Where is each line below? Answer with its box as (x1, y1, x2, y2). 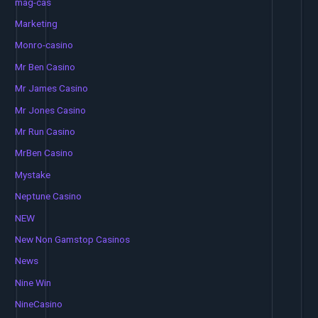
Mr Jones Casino (15, 104, 87, 116)
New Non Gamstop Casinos (15, 234, 131, 246)
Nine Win (15, 276, 52, 288)
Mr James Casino (15, 82, 89, 94)
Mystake (15, 168, 51, 180)
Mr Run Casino (15, 126, 76, 137)
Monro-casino (15, 39, 74, 51)
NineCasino (15, 298, 63, 310)
